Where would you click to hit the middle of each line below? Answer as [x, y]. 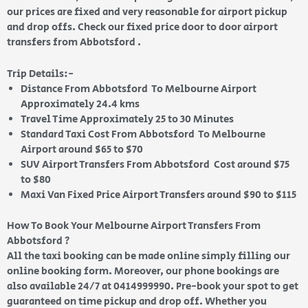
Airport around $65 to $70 [82, 150]
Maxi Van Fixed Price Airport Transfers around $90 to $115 [158, 195]
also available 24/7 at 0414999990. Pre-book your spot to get [153, 286]
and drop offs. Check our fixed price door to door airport [142, 27]
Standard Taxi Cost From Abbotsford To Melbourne [143, 135]
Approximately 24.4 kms [80, 104]
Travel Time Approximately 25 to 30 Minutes [128, 120]
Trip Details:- [40, 74]
